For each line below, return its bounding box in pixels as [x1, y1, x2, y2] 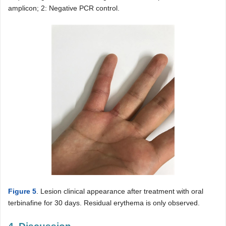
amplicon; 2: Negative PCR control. [8, 4, 120, 13]
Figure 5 [8, 187, 36, 196]
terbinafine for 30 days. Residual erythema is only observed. [8, 199, 200, 207]
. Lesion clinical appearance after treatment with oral [36, 187, 203, 196]
